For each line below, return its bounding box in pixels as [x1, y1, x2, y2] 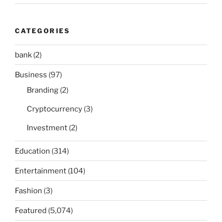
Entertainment [15, 166, 66, 175]
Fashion [15, 186, 42, 195]
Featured [15, 206, 47, 215]
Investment [27, 123, 67, 133]
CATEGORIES [15, 26, 70, 35]
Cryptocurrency [27, 105, 82, 114]
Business [15, 70, 47, 79]
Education [15, 146, 50, 156]
